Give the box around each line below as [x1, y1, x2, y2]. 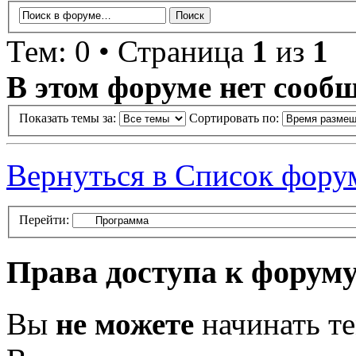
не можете [56, 306, 194, 341]
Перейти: [19, 213, 69, 227]
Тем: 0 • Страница [6, 33, 252, 68]
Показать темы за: [19, 111, 119, 126]
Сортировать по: [189, 111, 282, 126]
